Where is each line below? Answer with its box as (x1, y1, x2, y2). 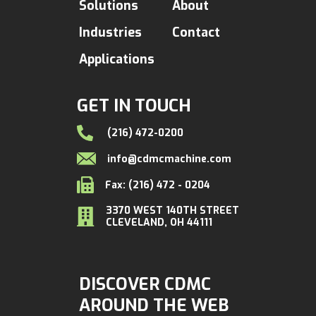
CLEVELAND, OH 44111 (105, 216, 212, 230)
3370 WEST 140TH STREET (105, 204, 239, 218)
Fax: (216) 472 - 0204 (105, 178, 211, 192)
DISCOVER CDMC (79, 273, 211, 296)
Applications (79, 51, 154, 68)
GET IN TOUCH (77, 95, 192, 118)
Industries (79, 24, 142, 42)
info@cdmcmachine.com (107, 152, 232, 166)
